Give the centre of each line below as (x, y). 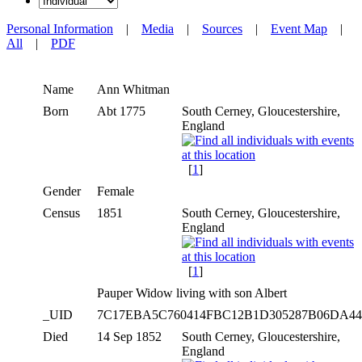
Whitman (146, 89)
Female (117, 191)
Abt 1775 (123, 111)
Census (61, 213)
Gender (62, 191)
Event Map (299, 28)
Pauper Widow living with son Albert (194, 293)
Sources (222, 28)
